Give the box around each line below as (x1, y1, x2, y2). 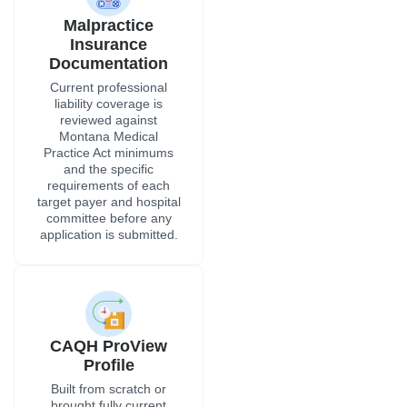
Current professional (50, 80, 167, 95)
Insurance (70, 35, 147, 55)
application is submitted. (39, 227, 178, 243)
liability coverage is (55, 96, 163, 112)
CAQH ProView (50, 337, 167, 356)
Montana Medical (59, 129, 158, 144)
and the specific (64, 162, 154, 177)
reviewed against (60, 113, 157, 128)
